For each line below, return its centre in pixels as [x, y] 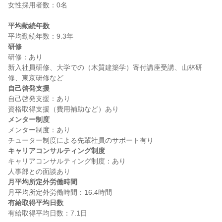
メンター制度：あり [39, 130]
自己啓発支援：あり [39, 99]
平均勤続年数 [29, 26]
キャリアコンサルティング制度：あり [67, 161]
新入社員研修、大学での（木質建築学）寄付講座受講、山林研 [105, 67]
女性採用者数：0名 [38, 5]
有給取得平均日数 [36, 203]
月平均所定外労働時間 [43, 182]
